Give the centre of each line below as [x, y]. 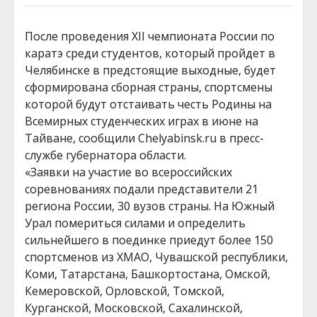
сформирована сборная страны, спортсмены [149, 87]
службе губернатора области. [105, 155]
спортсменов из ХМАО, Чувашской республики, [156, 257]
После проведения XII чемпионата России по [150, 36]
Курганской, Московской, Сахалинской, [134, 308]
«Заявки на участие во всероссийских [128, 172]
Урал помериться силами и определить [135, 223]
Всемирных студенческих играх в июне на [142, 121]
